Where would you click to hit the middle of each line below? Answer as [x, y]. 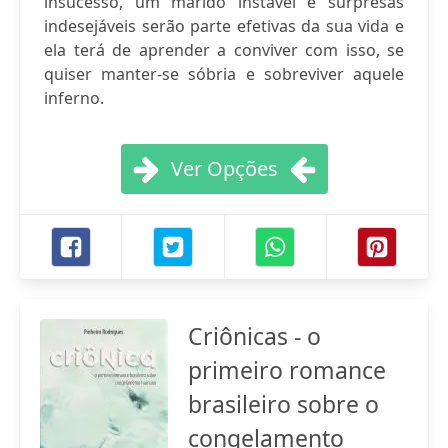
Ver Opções [224, 168]
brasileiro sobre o [283, 404]
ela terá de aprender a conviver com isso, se [224, 50]
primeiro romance [287, 370]
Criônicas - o [254, 336]
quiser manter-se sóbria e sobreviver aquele [224, 74]
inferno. [74, 98]
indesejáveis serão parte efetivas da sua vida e [224, 26]
